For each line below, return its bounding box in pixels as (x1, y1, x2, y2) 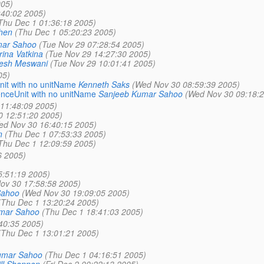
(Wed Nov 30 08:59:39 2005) (131, 78, 240, 90)
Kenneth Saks (78, 78, 130, 90)
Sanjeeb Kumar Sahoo (98, 87, 183, 100)
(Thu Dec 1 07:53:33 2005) (4, 128, 106, 140)
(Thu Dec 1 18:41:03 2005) (41, 206, 143, 218)
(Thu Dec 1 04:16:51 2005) (44, 248, 146, 260)
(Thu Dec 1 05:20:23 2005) (14, 26, 116, 38)
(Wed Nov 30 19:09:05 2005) (21, 187, 130, 199)
